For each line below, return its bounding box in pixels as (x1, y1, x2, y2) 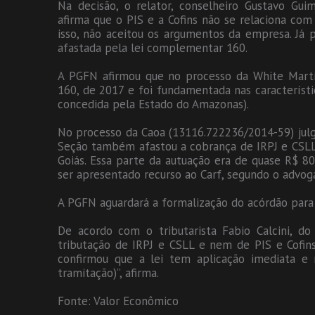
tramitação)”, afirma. (58, 265, 159, 281)
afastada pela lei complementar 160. (58, 40, 247, 56)
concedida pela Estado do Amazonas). (58, 96, 249, 112)
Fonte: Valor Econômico (58, 293, 179, 309)
